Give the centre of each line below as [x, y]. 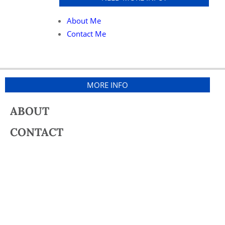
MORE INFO [107, 85]
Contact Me [86, 34]
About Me [84, 21]
